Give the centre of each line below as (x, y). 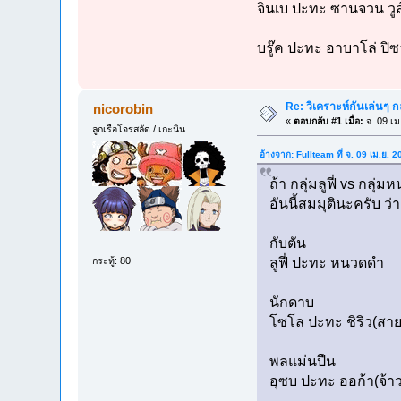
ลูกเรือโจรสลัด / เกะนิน (139, 129)
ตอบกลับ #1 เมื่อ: (329, 121)
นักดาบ (291, 303)
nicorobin (123, 109)
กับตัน (287, 243)
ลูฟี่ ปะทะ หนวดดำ (326, 263)
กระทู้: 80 (112, 260)
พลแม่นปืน (302, 362)
